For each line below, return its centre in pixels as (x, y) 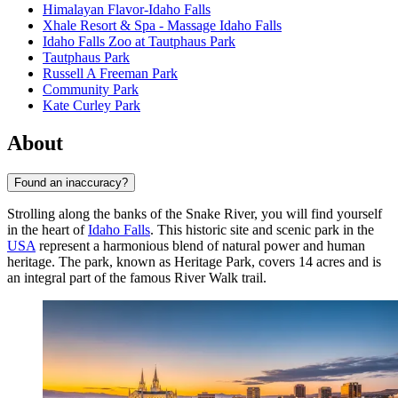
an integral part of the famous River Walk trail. (137, 277)
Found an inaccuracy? (71, 182)
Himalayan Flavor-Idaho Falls (127, 10)
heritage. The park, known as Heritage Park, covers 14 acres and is (194, 261)
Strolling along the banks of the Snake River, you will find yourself (195, 213)
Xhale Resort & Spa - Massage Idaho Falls (162, 26)
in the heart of (48, 229)
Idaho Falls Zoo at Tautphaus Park (139, 42)
